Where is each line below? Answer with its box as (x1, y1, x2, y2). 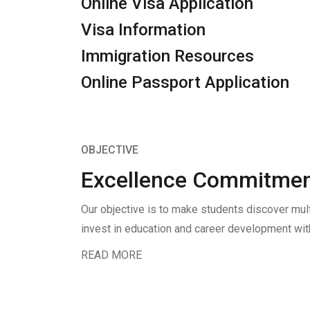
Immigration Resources (81, 46, 254, 66)
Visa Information (81, 20, 206, 39)
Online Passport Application (81, 73, 289, 92)
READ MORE (81, 248, 142, 262)
